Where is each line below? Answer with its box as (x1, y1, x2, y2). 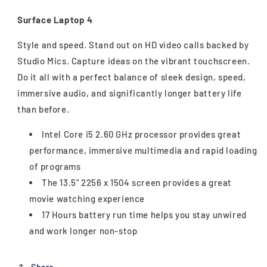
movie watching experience (29, 193, 145, 204)
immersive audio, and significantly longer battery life (17, 88, 242, 98)
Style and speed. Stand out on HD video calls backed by (17, 39, 249, 50)
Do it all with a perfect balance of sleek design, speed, (17, 72, 246, 82)
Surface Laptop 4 (17, 14, 93, 25)
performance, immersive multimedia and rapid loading (29, 145, 257, 156)
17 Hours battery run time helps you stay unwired (42, 209, 247, 220)
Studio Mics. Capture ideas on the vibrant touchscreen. (17, 55, 250, 66)
